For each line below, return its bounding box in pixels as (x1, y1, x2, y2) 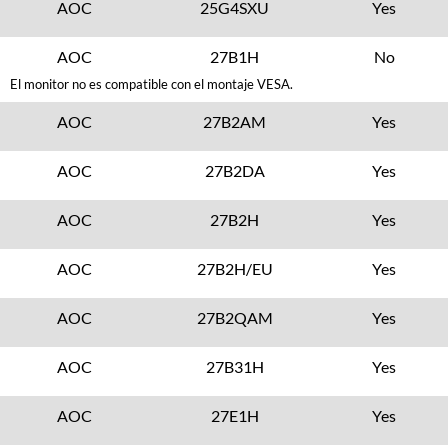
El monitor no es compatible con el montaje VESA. (10, 76, 293, 92)
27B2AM (203, 112, 267, 131)
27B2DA (204, 161, 265, 180)
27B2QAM (196, 308, 273, 327)
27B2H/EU (196, 259, 273, 278)
